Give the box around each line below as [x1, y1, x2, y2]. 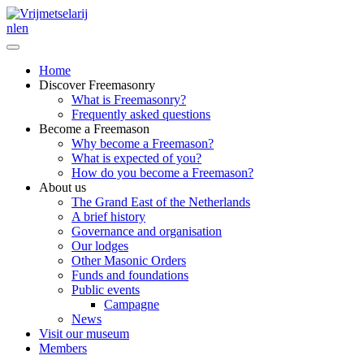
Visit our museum [39, 327, 129, 340]
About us [39, 180, 86, 194]
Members [39, 341, 87, 355]
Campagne [104, 297, 159, 311]
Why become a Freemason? [71, 136, 214, 150]
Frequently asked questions [71, 107, 210, 121]
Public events [71, 283, 140, 297]
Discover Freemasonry [39, 78, 155, 92]
